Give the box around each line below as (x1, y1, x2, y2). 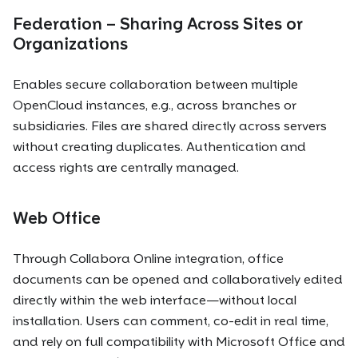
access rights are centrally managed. (13, 160, 239, 176)
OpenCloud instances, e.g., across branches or (13, 97, 296, 113)
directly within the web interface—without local (13, 292, 296, 308)
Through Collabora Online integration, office (13, 250, 284, 266)
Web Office (13, 208, 101, 228)
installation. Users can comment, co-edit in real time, (13, 312, 328, 328)
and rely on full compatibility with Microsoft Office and (13, 333, 345, 349)
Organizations (13, 34, 128, 54)
